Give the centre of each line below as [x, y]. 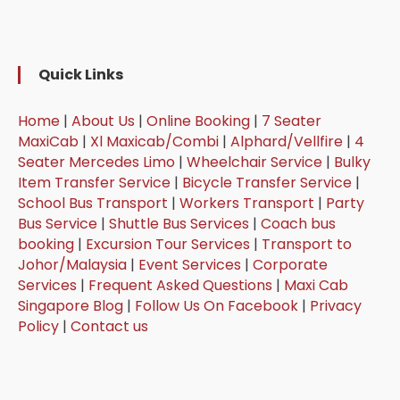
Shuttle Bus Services [179, 223]
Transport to [307, 244]
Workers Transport [247, 203]
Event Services [190, 264]
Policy [39, 326]
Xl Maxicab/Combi [155, 141]
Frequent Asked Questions [181, 285]
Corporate [291, 264]
